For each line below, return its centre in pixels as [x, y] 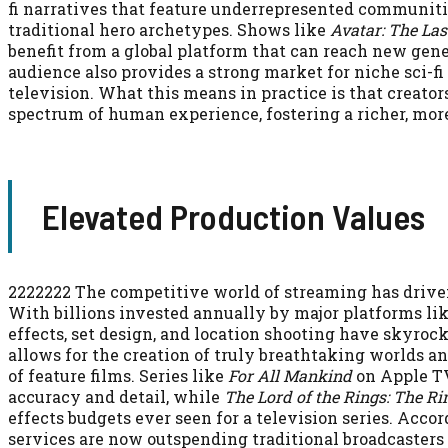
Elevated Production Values [233, 215]
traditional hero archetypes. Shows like [169, 29]
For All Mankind [290, 375]
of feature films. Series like [118, 375]
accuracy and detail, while [116, 396]
